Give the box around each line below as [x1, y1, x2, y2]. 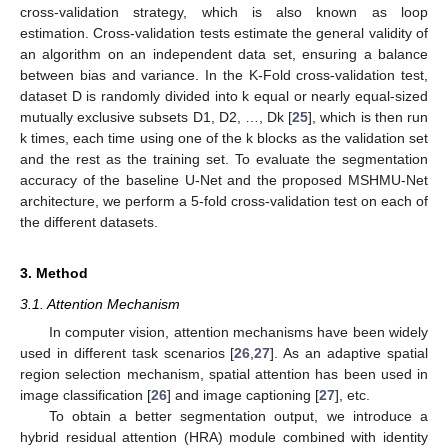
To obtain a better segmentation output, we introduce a [48, 407, 428, 424]
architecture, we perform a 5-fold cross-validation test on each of [20, 192, 428, 209]
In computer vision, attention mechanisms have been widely [48, 323, 428, 340]
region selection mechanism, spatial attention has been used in [20, 365, 428, 382]
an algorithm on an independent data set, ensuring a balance [20, 45, 428, 62]
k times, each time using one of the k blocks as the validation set [20, 129, 428, 146]
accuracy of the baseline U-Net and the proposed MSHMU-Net [20, 171, 428, 188]
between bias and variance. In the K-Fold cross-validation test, [20, 66, 428, 83]
